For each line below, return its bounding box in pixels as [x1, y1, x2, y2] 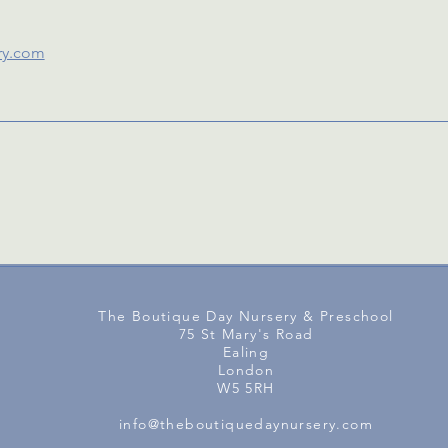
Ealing [222, 343, 270, 361]
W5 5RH [217, 379, 275, 397]
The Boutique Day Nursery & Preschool [98, 307, 394, 325]
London [217, 361, 275, 379]
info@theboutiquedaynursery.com [119, 415, 373, 433]
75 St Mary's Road [178, 325, 314, 343]
